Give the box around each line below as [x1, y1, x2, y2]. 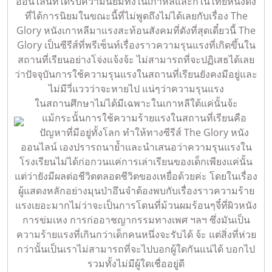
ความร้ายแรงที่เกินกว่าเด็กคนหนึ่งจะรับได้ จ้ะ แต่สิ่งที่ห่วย [16, 228, 256, 242]
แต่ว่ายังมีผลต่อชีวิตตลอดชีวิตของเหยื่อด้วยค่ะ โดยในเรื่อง [15, 169, 257, 183]
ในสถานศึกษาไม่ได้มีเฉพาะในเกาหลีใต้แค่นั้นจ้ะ [34, 97, 238, 110]
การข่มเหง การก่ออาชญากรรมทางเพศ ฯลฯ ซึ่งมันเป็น [22, 213, 250, 227]
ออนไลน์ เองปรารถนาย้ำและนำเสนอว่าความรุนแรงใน [20, 140, 252, 154]
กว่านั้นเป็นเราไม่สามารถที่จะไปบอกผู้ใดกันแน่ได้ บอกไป [17, 242, 255, 256]
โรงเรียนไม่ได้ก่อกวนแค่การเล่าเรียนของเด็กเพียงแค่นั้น [19, 155, 253, 169]
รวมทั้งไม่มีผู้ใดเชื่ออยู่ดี [87, 257, 185, 271]
